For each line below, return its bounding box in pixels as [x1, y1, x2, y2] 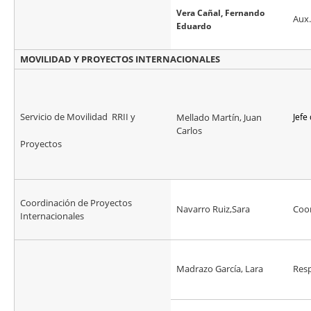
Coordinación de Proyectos [20, 196, 132, 210]
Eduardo [176, 20, 211, 33]
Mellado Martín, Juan [176, 111, 262, 124]
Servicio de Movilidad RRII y [20, 110, 135, 124]
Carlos [176, 124, 202, 137]
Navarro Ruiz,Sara [176, 203, 250, 216]
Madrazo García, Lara [176, 262, 265, 276]
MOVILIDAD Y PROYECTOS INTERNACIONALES [20, 53, 220, 66]
